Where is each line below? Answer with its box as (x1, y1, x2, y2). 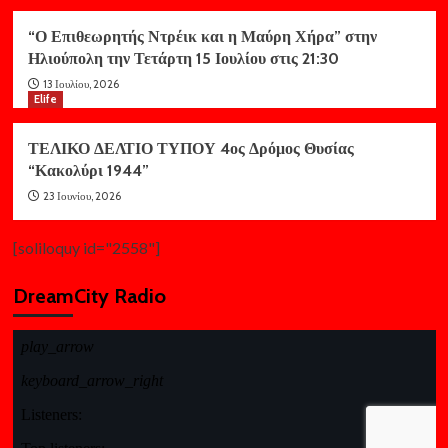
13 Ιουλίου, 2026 (42, 77, 119, 92)
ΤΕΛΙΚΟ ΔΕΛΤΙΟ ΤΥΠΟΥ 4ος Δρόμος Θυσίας (27, 139, 354, 159)
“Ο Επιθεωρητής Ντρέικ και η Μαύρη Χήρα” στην (27, 27, 377, 47)
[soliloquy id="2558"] (12, 238, 160, 258)
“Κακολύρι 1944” (27, 161, 149, 181)
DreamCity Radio (12, 284, 166, 309)
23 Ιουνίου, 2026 (42, 189, 121, 204)
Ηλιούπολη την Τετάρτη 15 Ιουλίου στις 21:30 (27, 49, 339, 69)
